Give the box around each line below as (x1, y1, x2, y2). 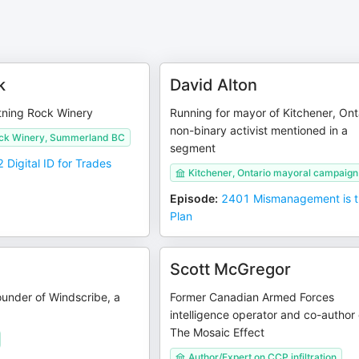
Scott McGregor (170, 260, 292, 279)
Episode (170, 192, 216, 205)
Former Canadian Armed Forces (170, 290, 335, 304)
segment (170, 141, 216, 155)
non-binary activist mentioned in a (170, 123, 349, 137)
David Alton (170, 75, 258, 95)
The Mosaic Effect (170, 325, 265, 339)
